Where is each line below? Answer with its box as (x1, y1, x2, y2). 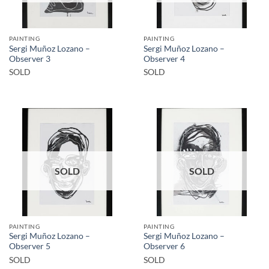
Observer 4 (144, 53, 185, 64)
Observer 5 (9, 241, 50, 252)
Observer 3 (9, 53, 50, 64)
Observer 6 (144, 241, 185, 252)
